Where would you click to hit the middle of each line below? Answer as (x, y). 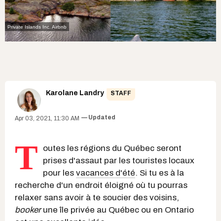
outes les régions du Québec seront (112, 148)
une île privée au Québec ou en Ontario (117, 210)
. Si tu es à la (160, 173)
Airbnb (59, 27)
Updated (102, 117)
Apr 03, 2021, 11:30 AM (47, 118)
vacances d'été (106, 173)
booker (28, 210)
